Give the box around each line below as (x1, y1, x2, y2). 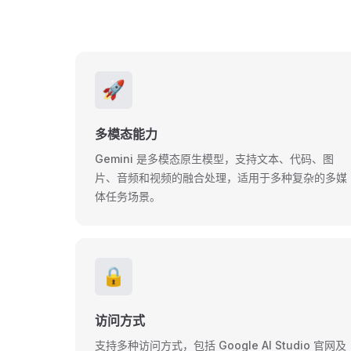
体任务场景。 (95, 190, 161, 203)
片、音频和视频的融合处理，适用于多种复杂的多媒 (95, 171, 347, 184)
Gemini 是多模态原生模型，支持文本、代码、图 (95, 152, 334, 165)
